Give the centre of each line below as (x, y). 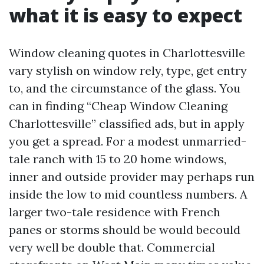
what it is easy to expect (126, 15)
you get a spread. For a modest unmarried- (128, 141)
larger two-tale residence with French (115, 212)
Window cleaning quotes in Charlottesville (127, 52)
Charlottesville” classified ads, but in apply (127, 123)
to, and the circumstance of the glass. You (125, 88)
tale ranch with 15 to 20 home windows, (118, 159)
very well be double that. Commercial (112, 247)
